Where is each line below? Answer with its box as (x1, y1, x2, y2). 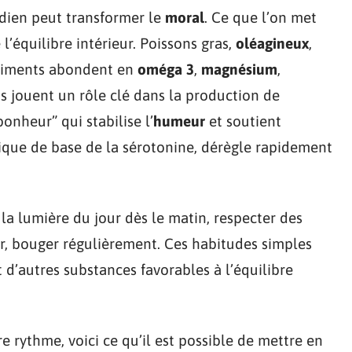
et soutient (205, 112, 281, 130)
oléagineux (236, 34, 309, 52)
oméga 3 (137, 60, 194, 78)
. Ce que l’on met (204, 8, 317, 26)
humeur (153, 112, 205, 130)
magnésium (201, 60, 277, 78)
